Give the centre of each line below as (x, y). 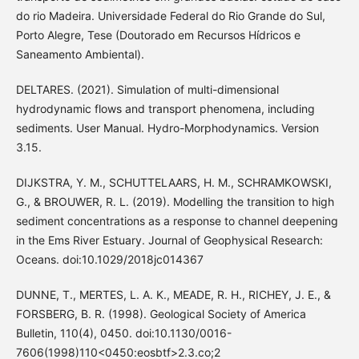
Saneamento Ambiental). (80, 54)
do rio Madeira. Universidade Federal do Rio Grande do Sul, (170, 15)
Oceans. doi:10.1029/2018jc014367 (109, 259)
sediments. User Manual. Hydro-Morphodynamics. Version (167, 127)
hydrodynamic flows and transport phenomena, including (165, 108)
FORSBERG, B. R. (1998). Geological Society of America (161, 313)
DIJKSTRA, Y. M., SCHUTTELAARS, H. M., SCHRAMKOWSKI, (173, 182)
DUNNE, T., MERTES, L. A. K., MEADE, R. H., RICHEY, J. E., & (173, 294)
